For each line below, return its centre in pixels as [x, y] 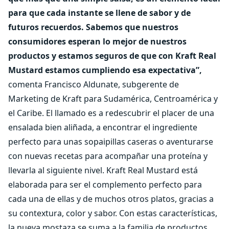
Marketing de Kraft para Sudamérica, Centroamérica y [113, 99]
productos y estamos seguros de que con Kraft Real [112, 56]
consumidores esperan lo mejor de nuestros [97, 41]
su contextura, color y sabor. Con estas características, [113, 213]
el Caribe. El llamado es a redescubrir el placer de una [111, 113]
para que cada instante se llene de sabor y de [99, 13]
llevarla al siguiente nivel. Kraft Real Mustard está [103, 170]
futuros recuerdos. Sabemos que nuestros [93, 27]
